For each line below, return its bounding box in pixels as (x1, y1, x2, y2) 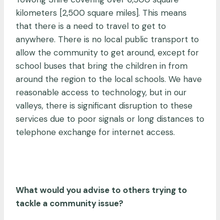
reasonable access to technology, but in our (16, 86, 187, 98)
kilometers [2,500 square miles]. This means (16, 7, 187, 18)
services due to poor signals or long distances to (16, 113, 204, 124)
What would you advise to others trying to (16, 184, 187, 195)
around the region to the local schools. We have (16, 73, 202, 84)
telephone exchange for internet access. (16, 126, 175, 137)
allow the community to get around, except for (16, 47, 199, 58)
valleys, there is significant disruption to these (16, 100, 192, 111)
